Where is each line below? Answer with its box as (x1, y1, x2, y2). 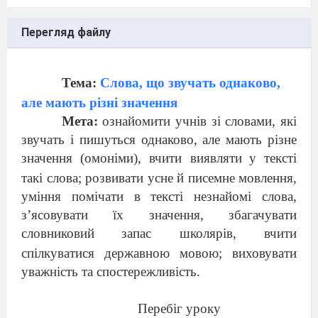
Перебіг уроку (137, 301, 221, 316)
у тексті (248, 150, 297, 165)
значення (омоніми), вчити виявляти (21, 150, 242, 165)
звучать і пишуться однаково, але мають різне (21, 132, 297, 147)
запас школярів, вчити (121, 226, 297, 241)
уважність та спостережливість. (21, 264, 200, 279)
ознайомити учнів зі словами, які (102, 114, 297, 128)
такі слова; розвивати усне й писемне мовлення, (21, 170, 297, 185)
